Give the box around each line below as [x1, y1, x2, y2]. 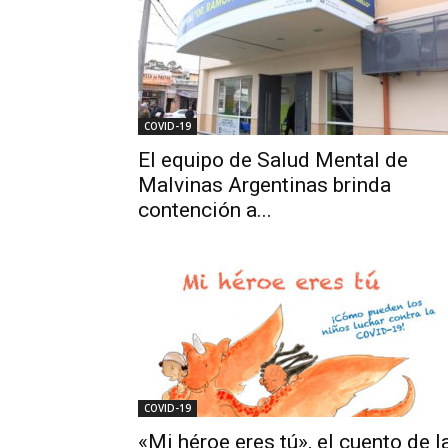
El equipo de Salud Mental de [138, 148, 408, 172]
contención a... [138, 198, 272, 222]
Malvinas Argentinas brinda [138, 173, 391, 197]
